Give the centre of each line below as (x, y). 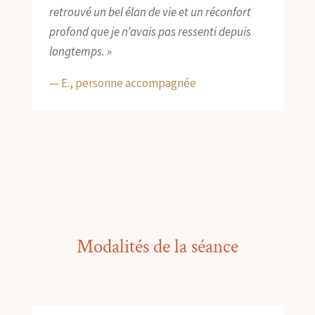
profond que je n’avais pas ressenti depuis (150, 32)
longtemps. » (80, 52)
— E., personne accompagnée (122, 83)
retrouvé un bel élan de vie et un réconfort (150, 12)
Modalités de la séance (157, 247)
